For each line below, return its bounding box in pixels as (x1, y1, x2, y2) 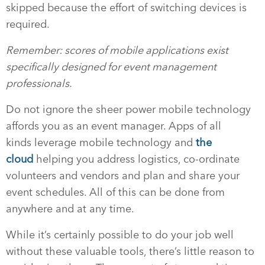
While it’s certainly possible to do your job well (6, 228, 234, 241)
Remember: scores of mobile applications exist (6, 44, 228, 57)
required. (6, 18, 50, 31)
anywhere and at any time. (6, 202, 134, 215)
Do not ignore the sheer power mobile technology (6, 103, 251, 116)
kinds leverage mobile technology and (6, 136, 196, 149)
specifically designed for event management (6, 60, 216, 73)
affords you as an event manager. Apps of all (6, 119, 221, 132)
